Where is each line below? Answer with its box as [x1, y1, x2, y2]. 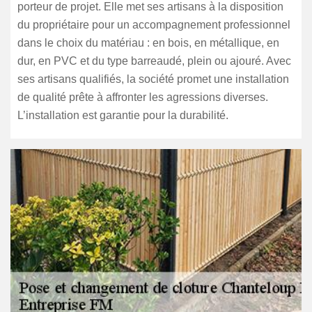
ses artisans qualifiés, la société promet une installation [17, 73, 289, 85]
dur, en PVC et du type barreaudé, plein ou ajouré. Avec [17, 55, 291, 67]
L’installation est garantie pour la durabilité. [17, 109, 228, 121]
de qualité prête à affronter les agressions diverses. [17, 91, 268, 103]
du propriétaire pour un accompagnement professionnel [17, 19, 290, 31]
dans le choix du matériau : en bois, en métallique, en [17, 37, 279, 49]
